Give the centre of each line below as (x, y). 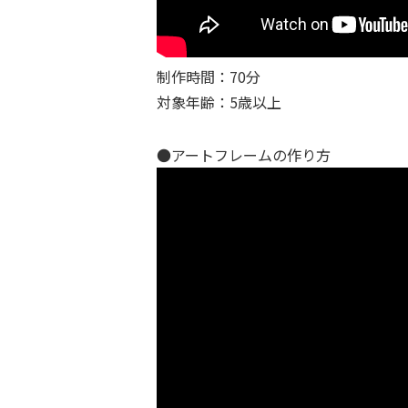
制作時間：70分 (209, 76)
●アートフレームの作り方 (244, 154)
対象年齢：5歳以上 (219, 102)
